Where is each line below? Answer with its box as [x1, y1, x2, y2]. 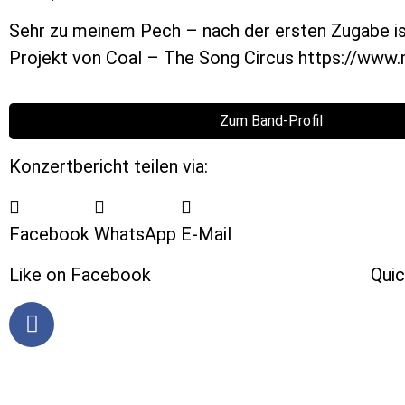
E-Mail [181, 222, 231, 245]
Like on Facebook [9, 263, 151, 286]
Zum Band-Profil [220, 111, 323, 129]
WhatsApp [94, 222, 176, 245]
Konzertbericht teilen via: [9, 155, 208, 177]
